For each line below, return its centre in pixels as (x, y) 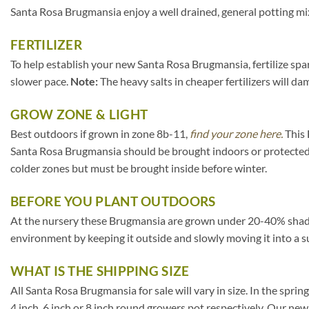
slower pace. (40, 81)
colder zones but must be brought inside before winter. (139, 168)
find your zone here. (236, 133)
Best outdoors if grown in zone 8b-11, (100, 133)
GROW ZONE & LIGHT (79, 114)
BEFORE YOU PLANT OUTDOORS (113, 201)
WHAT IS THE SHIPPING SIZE (100, 270)
